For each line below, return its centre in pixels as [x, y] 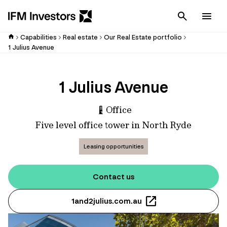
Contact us [113, 177]
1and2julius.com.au [106, 201]
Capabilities [39, 37]
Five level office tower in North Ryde [113, 125]
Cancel [207, 16]
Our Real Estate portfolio [143, 37]
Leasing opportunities [113, 146]
